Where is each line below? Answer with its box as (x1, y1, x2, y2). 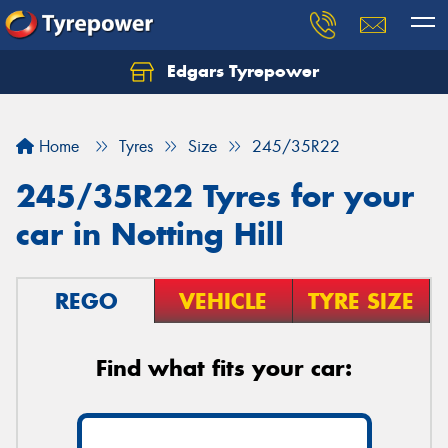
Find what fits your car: (96, 354, 352, 382)
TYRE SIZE (307, 287, 414, 315)
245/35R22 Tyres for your (16, 177, 414, 215)
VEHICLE (179, 287, 268, 315)
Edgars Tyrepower (161, 60, 319, 82)
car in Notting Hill (16, 215, 284, 253)
